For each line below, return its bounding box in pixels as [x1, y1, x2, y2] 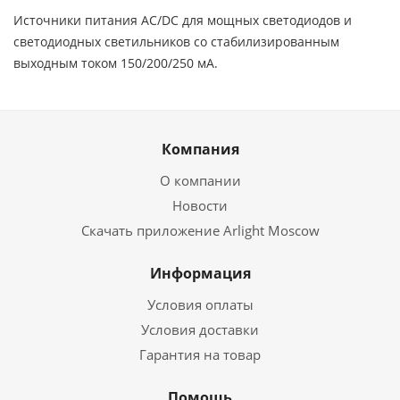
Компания [161, 139, 239, 159]
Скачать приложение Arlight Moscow [80, 221, 320, 239]
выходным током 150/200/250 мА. [13, 54, 218, 71]
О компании [159, 171, 241, 189]
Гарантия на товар [139, 346, 261, 363]
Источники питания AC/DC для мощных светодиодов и [13, 12, 352, 29]
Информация [149, 263, 251, 283]
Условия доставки [141, 321, 259, 338]
